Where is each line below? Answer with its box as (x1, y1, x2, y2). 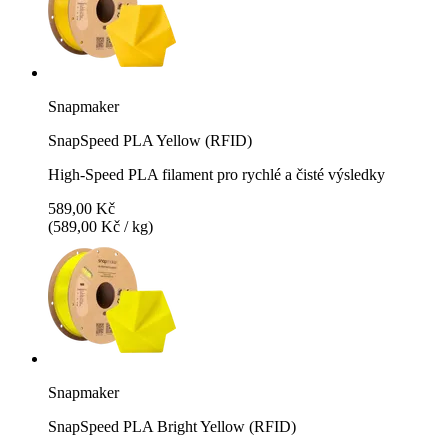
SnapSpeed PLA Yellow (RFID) (48, 131, 252, 149)
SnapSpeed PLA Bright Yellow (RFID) (48, 417, 296, 435)
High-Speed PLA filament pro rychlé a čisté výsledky (48, 165, 385, 183)
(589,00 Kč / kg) (48, 217, 153, 235)
